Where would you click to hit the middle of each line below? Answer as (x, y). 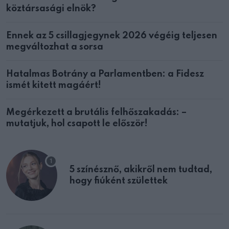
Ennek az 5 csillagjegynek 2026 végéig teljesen (112, 36)
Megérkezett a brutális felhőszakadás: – (96, 113)
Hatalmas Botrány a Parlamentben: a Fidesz (105, 74)
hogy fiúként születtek (119, 181)
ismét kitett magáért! (54, 86)
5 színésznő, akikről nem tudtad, (141, 170)
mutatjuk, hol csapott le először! (77, 124)
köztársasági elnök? (51, 9)
